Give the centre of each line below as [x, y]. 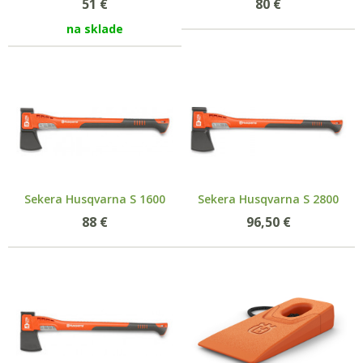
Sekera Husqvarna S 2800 [268, 199]
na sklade [95, 28]
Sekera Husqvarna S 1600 [95, 199]
